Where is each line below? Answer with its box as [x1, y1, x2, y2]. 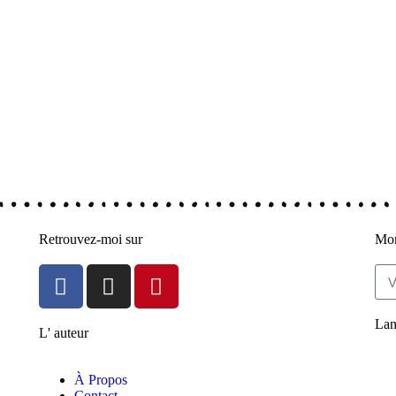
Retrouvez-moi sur [38, 232, 142, 247]
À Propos [73, 372, 127, 388]
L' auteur [38, 325, 88, 341]
